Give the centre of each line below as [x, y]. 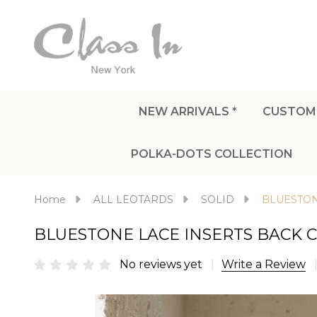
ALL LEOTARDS [133, 200]
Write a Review [264, 264]
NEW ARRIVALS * [188, 111]
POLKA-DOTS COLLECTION [212, 154]
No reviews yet [162, 264]
